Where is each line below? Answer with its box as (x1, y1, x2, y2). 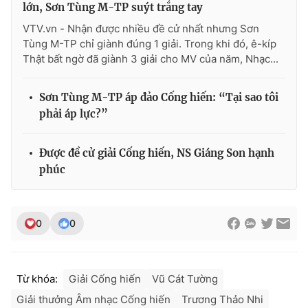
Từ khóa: (16, 272, 58, 286)
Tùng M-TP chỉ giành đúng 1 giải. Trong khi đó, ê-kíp (23, 37, 276, 51)
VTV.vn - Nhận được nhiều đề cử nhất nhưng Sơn (23, 22, 259, 36)
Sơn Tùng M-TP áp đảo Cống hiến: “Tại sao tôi (39, 91, 278, 104)
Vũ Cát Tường (152, 272, 218, 286)
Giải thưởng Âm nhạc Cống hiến (16, 293, 170, 307)
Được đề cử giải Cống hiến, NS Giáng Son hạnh (39, 146, 274, 160)
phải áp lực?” (39, 107, 108, 121)
